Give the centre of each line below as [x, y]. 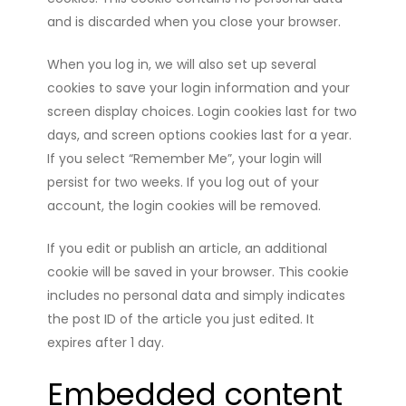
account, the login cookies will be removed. [184, 205]
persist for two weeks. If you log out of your [184, 182]
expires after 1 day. [106, 342]
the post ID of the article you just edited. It [181, 319]
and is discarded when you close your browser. [194, 21]
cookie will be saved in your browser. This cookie [198, 271]
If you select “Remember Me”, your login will [185, 158]
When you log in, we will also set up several [182, 64]
